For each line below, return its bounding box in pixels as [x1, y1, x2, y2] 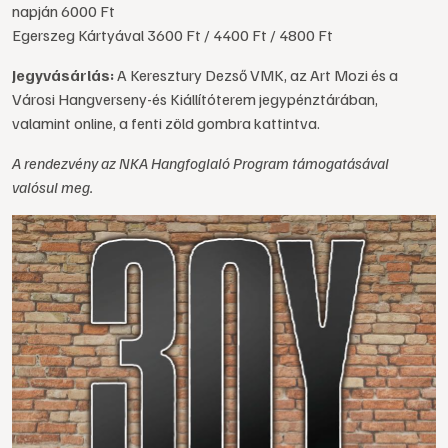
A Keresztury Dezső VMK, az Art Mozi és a [117, 65, 398, 85]
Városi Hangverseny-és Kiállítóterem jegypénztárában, [12, 89, 378, 109]
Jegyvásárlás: [12, 65, 117, 85]
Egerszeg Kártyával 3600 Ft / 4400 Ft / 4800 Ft [12, 25, 333, 45]
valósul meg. [12, 177, 93, 197]
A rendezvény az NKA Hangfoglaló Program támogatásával [12, 153, 389, 173]
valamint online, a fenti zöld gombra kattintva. [12, 113, 320, 133]
